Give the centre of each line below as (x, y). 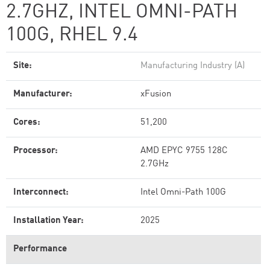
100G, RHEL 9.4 (72, 36)
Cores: (27, 123)
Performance (40, 249)
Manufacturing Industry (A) (193, 66)
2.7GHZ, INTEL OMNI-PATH (122, 13)
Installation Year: (49, 221)
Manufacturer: (43, 94)
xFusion (156, 94)
